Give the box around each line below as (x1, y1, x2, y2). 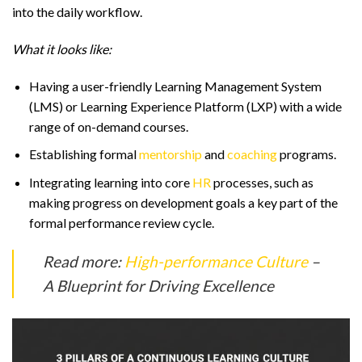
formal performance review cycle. (28, 214, 214, 230)
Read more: (43, 251, 124, 271)
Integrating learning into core (28, 174, 192, 190)
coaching (226, 146, 277, 162)
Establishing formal (28, 146, 139, 162)
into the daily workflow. (12, 4, 142, 19)
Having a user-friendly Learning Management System (28, 78, 322, 94)
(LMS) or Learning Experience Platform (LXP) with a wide (28, 98, 342, 114)
